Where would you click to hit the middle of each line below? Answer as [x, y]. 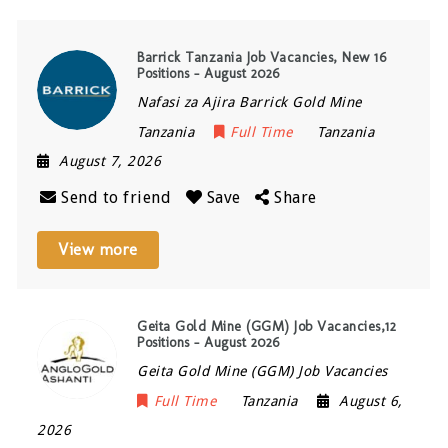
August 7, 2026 [110, 161]
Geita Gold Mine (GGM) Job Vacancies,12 [267, 327]
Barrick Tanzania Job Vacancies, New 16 [262, 58]
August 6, [371, 401]
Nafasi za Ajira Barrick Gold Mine [249, 102]
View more [98, 250]
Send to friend [116, 198]
